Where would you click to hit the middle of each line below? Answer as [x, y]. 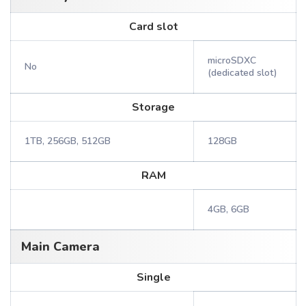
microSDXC [232, 60]
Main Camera [60, 247]
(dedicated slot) [242, 73]
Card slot [153, 27]
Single [153, 277]
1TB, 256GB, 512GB [68, 141]
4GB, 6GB [228, 209]
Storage [153, 107]
